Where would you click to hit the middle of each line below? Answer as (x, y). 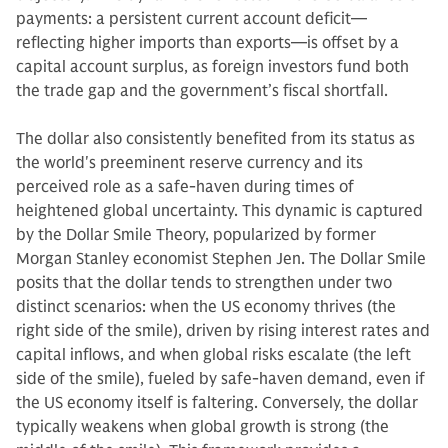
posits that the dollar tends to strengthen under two (204, 283)
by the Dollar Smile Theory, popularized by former (196, 235)
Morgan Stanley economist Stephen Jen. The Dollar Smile (221, 259)
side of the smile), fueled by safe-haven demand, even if (220, 379)
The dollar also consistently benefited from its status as (215, 139)
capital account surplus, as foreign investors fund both (212, 67)
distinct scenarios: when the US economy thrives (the (206, 307)
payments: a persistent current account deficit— (191, 19)
